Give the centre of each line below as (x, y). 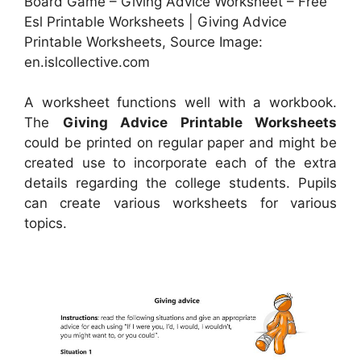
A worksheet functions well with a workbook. (180, 103)
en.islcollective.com (87, 62)
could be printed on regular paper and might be (180, 143)
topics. (46, 224)
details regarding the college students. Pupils (180, 183)
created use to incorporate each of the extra (180, 163)
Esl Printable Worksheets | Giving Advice (156, 21)
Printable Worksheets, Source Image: (143, 41)
